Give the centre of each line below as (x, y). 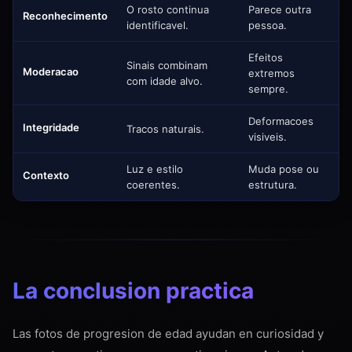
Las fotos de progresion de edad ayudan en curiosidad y (168, 334)
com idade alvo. (165, 81)
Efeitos (266, 58)
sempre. (268, 89)
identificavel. (158, 26)
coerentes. (153, 185)
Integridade (51, 128)
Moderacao (51, 72)
